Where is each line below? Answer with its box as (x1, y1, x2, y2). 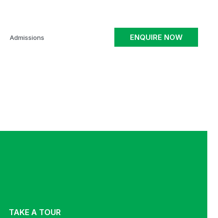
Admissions (9, 33, 44, 41)
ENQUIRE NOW (130, 33, 183, 42)
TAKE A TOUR (8, 207, 61, 217)
